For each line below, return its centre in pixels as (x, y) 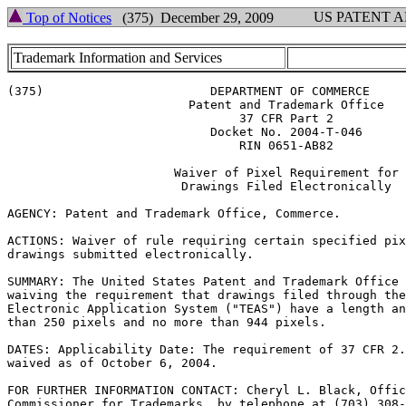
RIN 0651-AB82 (123, 145)
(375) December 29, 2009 (193, 18)
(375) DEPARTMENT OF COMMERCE (25, 91)
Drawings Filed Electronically (94, 186)
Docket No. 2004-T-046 (94, 132)
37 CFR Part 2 (123, 118)
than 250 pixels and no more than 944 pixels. (167, 322)
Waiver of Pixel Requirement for (65, 173)
